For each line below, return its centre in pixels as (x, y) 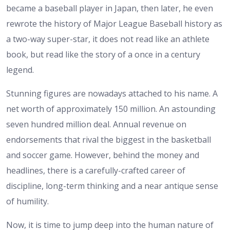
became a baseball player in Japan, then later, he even (110, 8)
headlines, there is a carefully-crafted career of (96, 171)
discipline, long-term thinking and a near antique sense (112, 186)
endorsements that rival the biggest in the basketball (109, 140)
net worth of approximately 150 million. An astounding (111, 109)
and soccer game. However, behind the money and (103, 155)
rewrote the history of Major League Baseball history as (114, 24)
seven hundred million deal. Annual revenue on (96, 124)
